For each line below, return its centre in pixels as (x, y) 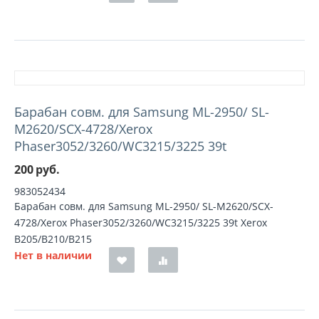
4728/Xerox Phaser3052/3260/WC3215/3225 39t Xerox (141, 223)
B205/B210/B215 (53, 239)
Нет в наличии (53, 255)
